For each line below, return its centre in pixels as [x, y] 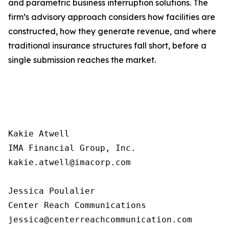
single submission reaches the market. [82, 60]
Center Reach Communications [77, 205]
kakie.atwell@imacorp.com [70, 162]
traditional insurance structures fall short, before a [107, 45]
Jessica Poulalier [52, 191]
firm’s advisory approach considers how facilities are [112, 17]
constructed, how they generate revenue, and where [112, 31]
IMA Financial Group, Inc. [72, 148]
